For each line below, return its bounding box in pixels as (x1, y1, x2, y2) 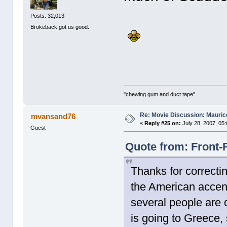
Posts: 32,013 (30, 13, 65, 19)
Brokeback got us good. (30, 23, 90, 30)
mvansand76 (30, 112, 75, 121)
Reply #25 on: (144, 120, 181, 127)
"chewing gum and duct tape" (124, 91, 196, 98)
